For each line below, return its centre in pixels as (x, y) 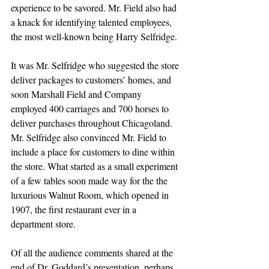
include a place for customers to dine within (94, 152)
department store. (44, 224)
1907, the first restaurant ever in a (75, 209)
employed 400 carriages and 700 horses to (91, 108)
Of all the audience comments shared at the (93, 252)
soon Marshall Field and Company (77, 94)
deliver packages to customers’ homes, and (92, 80)
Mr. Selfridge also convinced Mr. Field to (90, 137)
